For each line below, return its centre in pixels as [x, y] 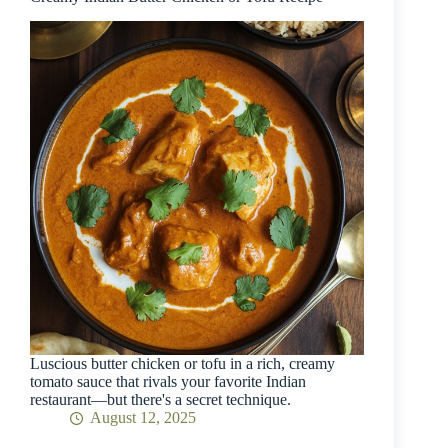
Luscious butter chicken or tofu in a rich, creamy [182, 364]
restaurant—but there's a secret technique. [160, 400]
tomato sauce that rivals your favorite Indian [168, 382]
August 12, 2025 [143, 418]
